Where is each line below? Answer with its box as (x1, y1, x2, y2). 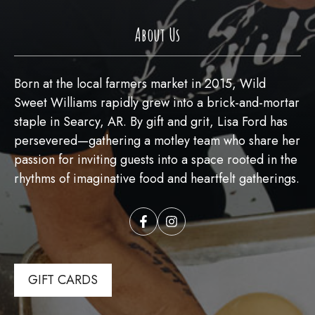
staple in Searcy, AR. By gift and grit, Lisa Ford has (14, 112, 288, 131)
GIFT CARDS (28, 271, 98, 289)
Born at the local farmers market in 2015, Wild (14, 75, 266, 93)
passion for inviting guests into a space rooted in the (14, 150, 297, 169)
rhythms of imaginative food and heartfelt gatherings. (14, 169, 300, 188)
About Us (135, 23, 180, 46)
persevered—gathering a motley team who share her (14, 131, 300, 150)
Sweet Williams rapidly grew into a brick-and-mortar (14, 94, 300, 112)
